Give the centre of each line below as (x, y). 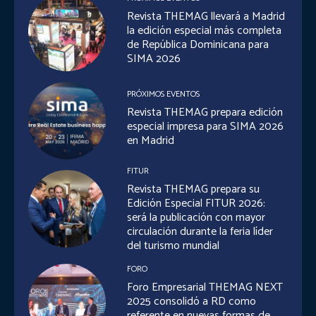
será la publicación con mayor (196, 218)
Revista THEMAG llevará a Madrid (206, 17)
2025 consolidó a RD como (192, 302)
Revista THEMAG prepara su (194, 190)
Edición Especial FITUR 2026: (196, 204)
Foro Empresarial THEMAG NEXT (205, 288)
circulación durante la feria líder (200, 232)
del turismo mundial (174, 246)
